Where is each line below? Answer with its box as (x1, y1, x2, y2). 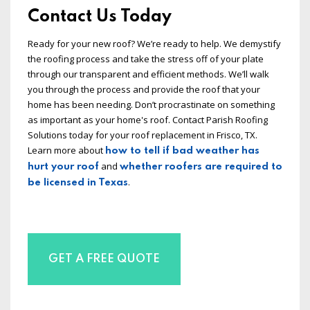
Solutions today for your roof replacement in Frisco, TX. (28, 129, 257, 142)
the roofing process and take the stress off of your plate (28, 53, 264, 66)
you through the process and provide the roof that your (28, 83, 260, 96)
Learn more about (28, 144, 105, 157)
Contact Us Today (28, 8, 172, 26)
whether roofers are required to (120, 162, 282, 172)
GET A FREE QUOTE (48, 253, 160, 266)
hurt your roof (28, 162, 99, 172)
